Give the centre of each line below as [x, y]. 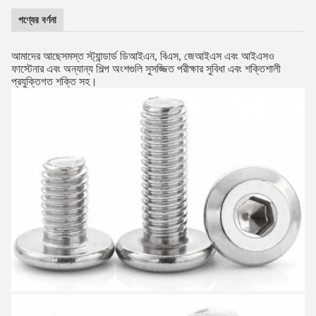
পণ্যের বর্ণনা [37, 20]
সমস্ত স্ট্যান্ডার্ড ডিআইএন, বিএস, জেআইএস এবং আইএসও [168, 56]
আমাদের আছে [36, 56]
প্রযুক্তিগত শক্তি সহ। [54, 81]
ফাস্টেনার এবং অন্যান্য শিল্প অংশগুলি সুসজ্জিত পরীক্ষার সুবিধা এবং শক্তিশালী [146, 69]
